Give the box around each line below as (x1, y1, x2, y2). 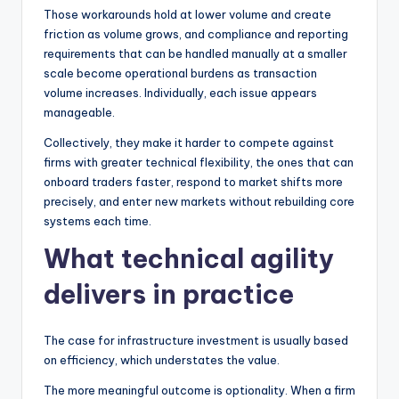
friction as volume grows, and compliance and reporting (44, 26, 348, 41)
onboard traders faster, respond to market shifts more (44, 174, 343, 189)
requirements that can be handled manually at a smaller (44, 45, 347, 61)
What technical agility (44, 241, 334, 275)
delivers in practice (44, 277, 294, 311)
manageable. (44, 104, 115, 119)
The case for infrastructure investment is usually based (44, 332, 348, 347)
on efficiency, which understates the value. (44, 352, 280, 367)
